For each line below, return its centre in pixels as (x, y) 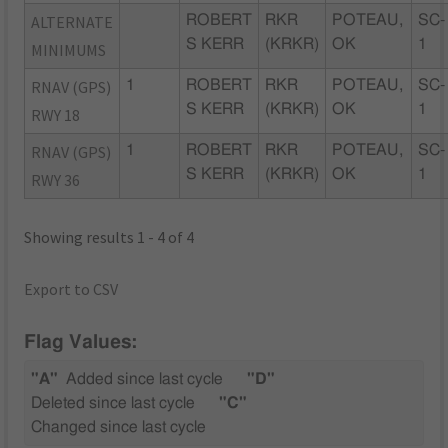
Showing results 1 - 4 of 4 (109, 236)
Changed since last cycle (119, 427)
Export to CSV (71, 288)
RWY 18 (56, 114)
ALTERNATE (72, 21)
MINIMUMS (69, 49)
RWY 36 (56, 179)
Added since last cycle (145, 379)
